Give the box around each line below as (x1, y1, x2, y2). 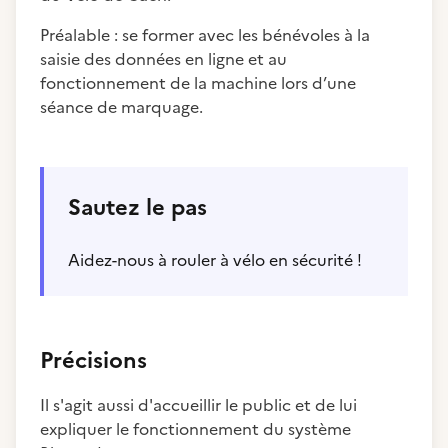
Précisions (40, 344, 147, 377)
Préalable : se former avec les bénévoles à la (40, 23, 370, 47)
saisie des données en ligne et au (40, 47, 287, 71)
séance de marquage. (40, 95, 203, 119)
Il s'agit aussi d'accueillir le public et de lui (40, 393, 357, 417)
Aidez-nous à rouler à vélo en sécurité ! (68, 248, 362, 272)
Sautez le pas (68, 191, 207, 224)
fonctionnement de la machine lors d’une (40, 71, 356, 95)
